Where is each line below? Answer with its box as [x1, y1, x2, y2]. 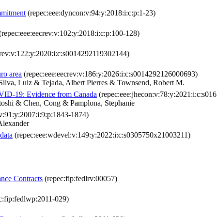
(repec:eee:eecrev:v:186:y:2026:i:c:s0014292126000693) [22, 70, 198, 78]
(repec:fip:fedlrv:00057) [43, 174, 117, 183]
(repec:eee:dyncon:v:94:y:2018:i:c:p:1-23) [26, 9, 155, 17]
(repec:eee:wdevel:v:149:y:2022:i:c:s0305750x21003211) [13, 131, 190, 139]
